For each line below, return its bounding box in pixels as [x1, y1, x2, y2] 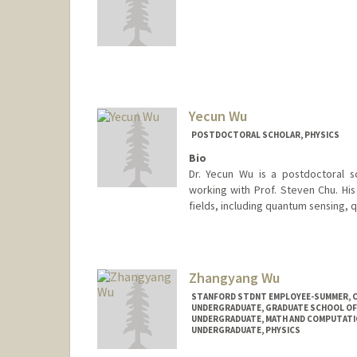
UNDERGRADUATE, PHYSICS [190, 324, 300, 335]
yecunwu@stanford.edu [186, 247, 300, 262]
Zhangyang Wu [188, 268, 280, 287]
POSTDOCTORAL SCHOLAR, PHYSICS [190, 129, 339, 141]
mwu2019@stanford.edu [190, 43, 306, 58]
